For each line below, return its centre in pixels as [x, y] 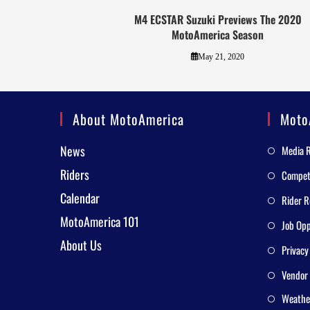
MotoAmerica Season [218, 34]
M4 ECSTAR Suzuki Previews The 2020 [218, 19]
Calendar [80, 198]
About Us [81, 245]
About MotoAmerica [128, 119]
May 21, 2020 [221, 56]
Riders [75, 174]
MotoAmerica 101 [100, 221]
